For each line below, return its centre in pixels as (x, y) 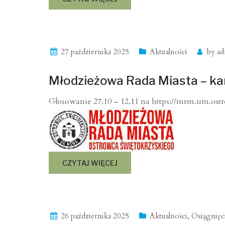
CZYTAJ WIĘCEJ (90, 163)
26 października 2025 (95, 216)
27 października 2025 (95, 52)
